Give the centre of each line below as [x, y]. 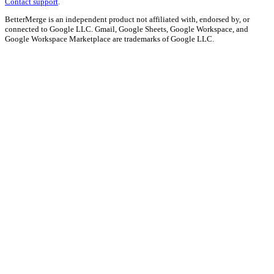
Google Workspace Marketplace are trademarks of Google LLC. [109, 39]
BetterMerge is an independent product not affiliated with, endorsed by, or [127, 20]
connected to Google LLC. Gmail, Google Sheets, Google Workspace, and [127, 29]
